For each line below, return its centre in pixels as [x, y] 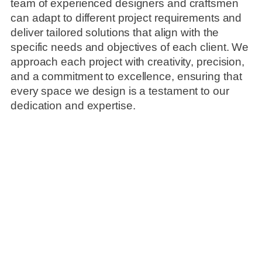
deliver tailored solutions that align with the [115, 32]
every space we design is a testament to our [120, 91]
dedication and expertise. [73, 105]
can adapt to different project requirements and [126, 18]
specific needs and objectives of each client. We [130, 47]
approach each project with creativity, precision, [128, 61]
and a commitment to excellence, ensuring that [126, 76]
